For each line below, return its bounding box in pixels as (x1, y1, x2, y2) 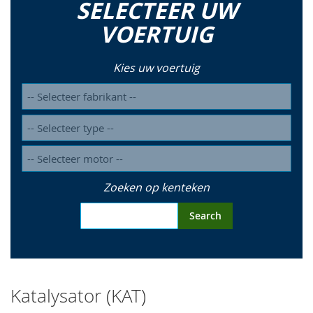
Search (189, 209, 221, 223)
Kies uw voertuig (113, 60, 200, 76)
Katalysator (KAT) (10, 284, 146, 309)
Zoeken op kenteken (103, 180, 210, 196)
